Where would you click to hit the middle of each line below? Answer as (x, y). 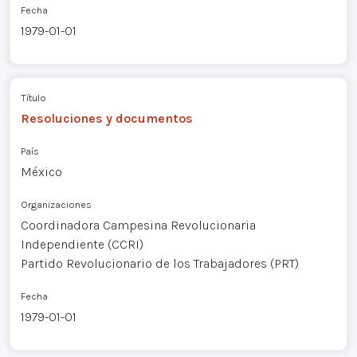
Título (33, 98)
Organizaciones (56, 205)
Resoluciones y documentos (106, 119)
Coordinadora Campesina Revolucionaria (138, 226)
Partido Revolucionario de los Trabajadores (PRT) (159, 264)
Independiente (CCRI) (82, 245)
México (41, 172)
